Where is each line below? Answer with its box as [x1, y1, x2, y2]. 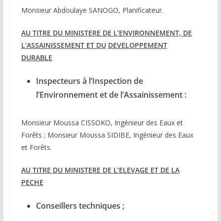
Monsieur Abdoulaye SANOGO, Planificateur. [21, 5, 163, 15]
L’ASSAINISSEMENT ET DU [21, 40, 106, 50]
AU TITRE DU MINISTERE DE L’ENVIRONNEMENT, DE [21, 28, 192, 38]
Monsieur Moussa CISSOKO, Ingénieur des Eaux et [21, 118, 183, 128]
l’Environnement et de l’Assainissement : [36, 89, 186, 101]
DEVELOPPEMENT [108, 40, 167, 50]
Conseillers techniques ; [36, 200, 124, 212]
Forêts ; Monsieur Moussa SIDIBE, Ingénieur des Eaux [21, 130, 193, 140]
